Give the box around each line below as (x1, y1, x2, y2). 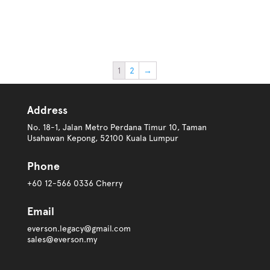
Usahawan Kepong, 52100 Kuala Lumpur (27, 133, 178, 143)
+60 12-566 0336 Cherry (27, 178, 122, 189)
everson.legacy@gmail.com (27, 224, 131, 234)
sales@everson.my (27, 234, 97, 245)
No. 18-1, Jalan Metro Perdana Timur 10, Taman (27, 122, 207, 133)
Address (27, 104, 67, 118)
